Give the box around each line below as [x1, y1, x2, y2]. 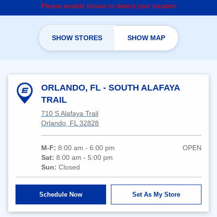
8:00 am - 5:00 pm [56, 153, 113, 161]
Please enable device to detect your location [41, 1, 176, 10]
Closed [59, 163, 80, 171]
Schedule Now [39, 190, 83, 198]
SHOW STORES [52, 33, 102, 42]
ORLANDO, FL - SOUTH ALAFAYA [41, 82, 180, 93]
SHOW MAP [127, 33, 165, 42]
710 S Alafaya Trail [41, 109, 99, 117]
